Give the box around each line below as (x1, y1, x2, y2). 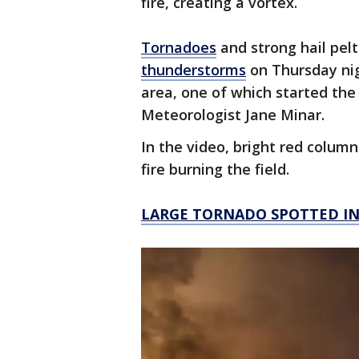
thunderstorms (141, 60, 246, 79)
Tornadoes (141, 38, 216, 57)
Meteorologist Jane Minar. (141, 105, 329, 124)
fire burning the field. (141, 159, 293, 179)
